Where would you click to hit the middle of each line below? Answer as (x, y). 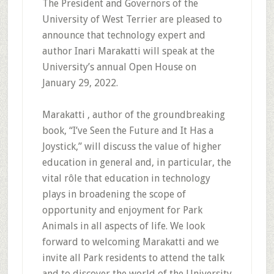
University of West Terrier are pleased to (132, 19)
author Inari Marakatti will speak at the (128, 51)
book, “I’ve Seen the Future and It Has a (128, 131)
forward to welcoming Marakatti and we (130, 242)
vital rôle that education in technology (126, 178)
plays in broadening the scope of (114, 194)
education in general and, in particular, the (136, 162)
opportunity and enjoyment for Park (122, 210)
